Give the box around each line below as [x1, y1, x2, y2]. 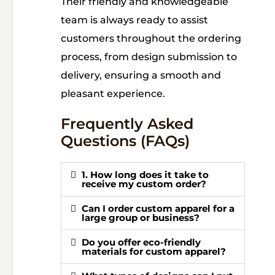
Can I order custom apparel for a [82, 203, 234, 214]
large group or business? [82, 212, 199, 223]
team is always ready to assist [61, 14, 208, 26]
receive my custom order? [82, 178, 206, 190]
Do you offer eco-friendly [82, 236, 201, 248]
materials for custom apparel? [82, 246, 226, 257]
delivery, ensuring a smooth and [61, 69, 221, 81]
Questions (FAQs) [61, 132, 190, 150]
